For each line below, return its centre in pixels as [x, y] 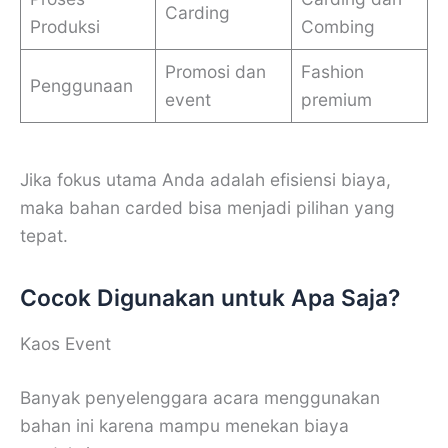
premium [336, 99]
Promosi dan [215, 71]
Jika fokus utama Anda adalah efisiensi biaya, [205, 180]
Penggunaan [81, 85]
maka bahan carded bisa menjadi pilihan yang [207, 208]
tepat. [44, 236]
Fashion [332, 71]
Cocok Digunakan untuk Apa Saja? [210, 298]
